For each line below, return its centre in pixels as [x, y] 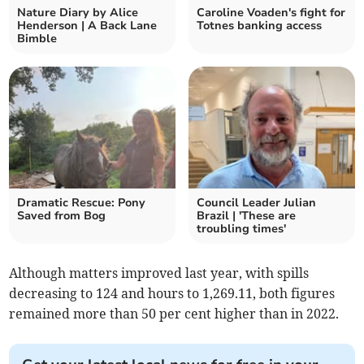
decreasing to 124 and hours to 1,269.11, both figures [172, 294]
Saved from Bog [62, 216]
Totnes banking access [259, 26]
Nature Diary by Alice [78, 13]
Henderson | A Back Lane [87, 26]
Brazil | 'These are [246, 216]
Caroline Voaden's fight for [271, 13]
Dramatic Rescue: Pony [82, 203]
